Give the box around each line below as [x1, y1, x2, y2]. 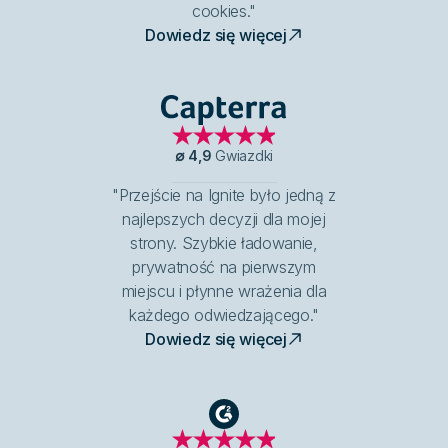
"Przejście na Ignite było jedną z [112, 184, 336, 205]
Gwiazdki [215, 146, 274, 164]
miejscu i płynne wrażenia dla [121, 280, 327, 301]
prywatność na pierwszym [132, 256, 316, 277]
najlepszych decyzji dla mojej [122, 208, 326, 229]
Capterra [222, 108, 288, 129]
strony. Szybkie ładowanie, [130, 232, 318, 253]
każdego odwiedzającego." [128, 304, 320, 325]
